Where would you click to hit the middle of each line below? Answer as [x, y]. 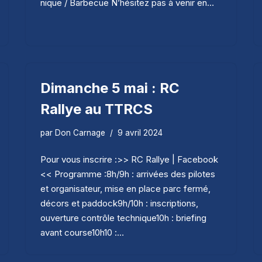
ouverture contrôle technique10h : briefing [123, 218]
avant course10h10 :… [83, 232]
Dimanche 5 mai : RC [110, 88]
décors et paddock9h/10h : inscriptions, [119, 203]
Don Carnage [80, 132]
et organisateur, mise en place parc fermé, [125, 188]
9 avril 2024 [140, 132]
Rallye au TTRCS [96, 109]
